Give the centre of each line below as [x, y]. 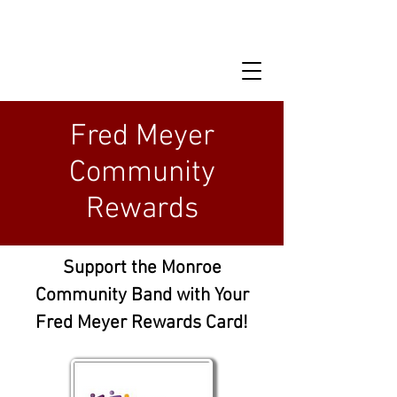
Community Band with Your [142, 296]
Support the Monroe [142, 268]
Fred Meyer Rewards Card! [142, 323]
